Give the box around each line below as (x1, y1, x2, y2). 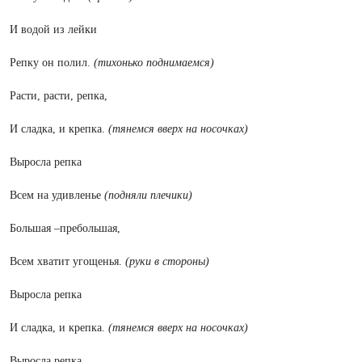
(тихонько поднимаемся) (94, 57, 214, 69)
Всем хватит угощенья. (10, 255, 125, 267)
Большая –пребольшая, (10, 222, 120, 234)
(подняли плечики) (104, 189, 192, 201)
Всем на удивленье (10, 189, 104, 201)
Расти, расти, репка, (10, 90, 107, 102)
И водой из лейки (10, 23, 97, 36)
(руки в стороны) (125, 255, 209, 267)
